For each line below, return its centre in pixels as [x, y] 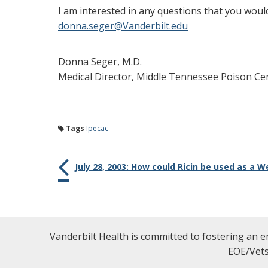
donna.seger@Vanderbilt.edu [123, 26]
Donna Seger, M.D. [100, 62]
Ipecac [97, 128]
